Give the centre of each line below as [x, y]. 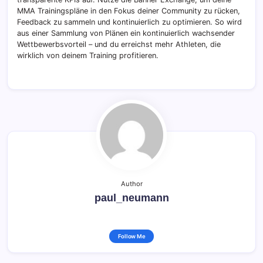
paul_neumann [131, 198]
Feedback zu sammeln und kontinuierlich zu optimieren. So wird [129, 22]
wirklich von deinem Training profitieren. [88, 56]
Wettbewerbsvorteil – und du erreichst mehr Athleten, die [119, 45]
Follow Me [131, 237]
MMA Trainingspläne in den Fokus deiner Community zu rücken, [129, 11]
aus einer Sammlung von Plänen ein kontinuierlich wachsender [126, 33]
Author [131, 184]
